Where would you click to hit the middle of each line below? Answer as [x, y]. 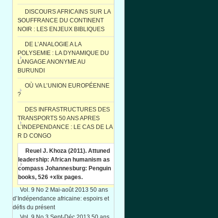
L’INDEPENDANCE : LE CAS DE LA [65, 127]
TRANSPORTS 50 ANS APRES [59, 118]
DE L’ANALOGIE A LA [53, 44]
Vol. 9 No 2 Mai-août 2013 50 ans [64, 190]
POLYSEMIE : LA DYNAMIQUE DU [63, 53]
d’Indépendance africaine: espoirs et [61, 199]
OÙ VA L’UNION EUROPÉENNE [67, 86]
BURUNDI [31, 71]
